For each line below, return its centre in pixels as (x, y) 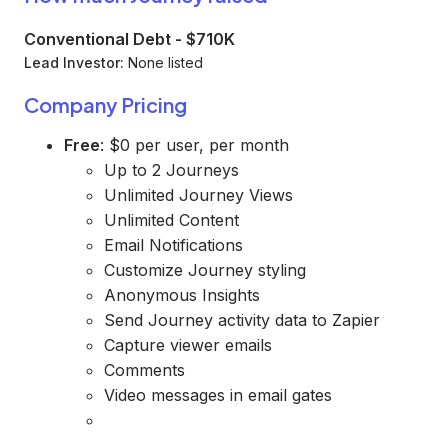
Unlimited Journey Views (198, 195)
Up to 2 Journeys (171, 170)
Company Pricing (105, 104)
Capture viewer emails (188, 345)
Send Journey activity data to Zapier (242, 320)
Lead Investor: (74, 62)
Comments (144, 370)
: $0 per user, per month (194, 145)
